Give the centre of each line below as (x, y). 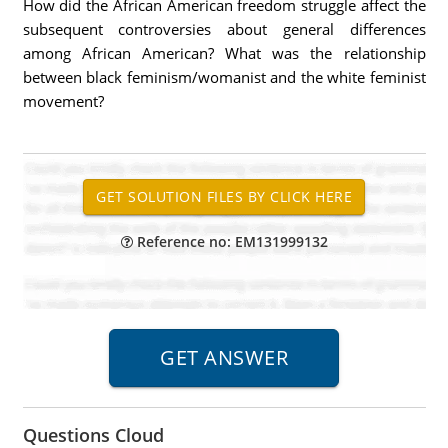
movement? (63, 101)
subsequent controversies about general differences (224, 29)
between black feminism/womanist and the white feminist (224, 77)
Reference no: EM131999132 (230, 241)
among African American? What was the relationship (224, 53)
